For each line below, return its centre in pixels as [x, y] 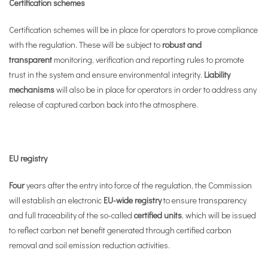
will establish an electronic [56, 200]
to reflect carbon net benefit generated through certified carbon [120, 230]
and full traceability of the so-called [71, 215]
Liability [217, 74]
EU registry [28, 158]
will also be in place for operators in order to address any [156, 89]
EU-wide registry [133, 200]
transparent [31, 60]
